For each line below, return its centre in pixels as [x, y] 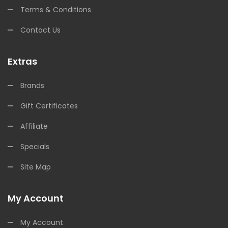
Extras [22, 61]
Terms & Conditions [56, 10]
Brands [32, 85]
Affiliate [34, 126]
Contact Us [40, 30]
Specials [35, 147]
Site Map [36, 167]
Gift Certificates [49, 106]
